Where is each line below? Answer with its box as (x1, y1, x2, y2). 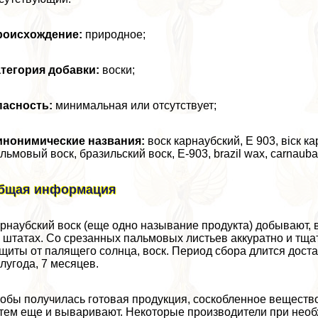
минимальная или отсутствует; (53, 99, 217, 112)
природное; (82, 28, 146, 41)
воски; (99, 64, 136, 77)
